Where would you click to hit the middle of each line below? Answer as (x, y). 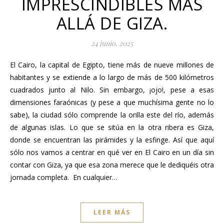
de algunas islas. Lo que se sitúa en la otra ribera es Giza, (112, 127)
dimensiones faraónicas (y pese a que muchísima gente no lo (112, 102)
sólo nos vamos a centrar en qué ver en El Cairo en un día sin (112, 152)
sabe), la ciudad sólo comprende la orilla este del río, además (112, 114)
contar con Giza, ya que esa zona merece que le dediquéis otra (112, 164)
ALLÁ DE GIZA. (112, 23)
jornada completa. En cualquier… (64, 177)
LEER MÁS (112, 212)
